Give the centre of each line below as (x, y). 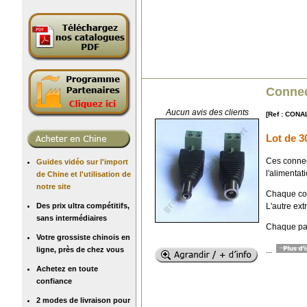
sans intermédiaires (72, 218)
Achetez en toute (67, 268)
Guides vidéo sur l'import (82, 161)
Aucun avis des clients (207, 112)
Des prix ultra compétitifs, (83, 205)
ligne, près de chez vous (80, 249)
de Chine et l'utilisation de (84, 174)
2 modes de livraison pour (83, 300)
